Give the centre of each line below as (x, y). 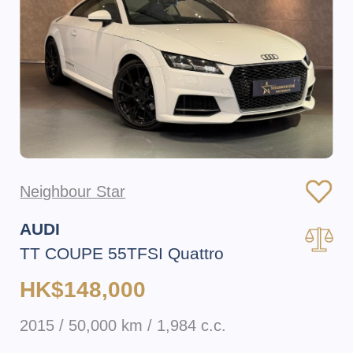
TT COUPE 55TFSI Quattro (122, 253)
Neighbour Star (73, 192)
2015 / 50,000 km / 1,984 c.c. (123, 326)
